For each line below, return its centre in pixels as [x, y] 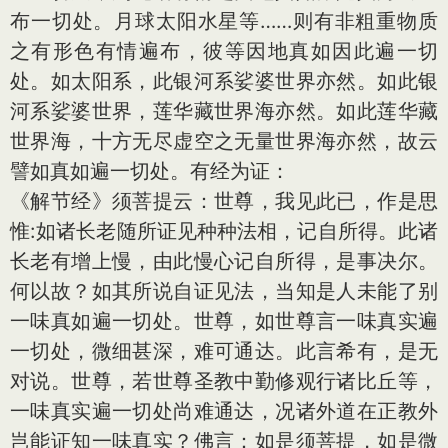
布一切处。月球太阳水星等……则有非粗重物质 [224, 20]
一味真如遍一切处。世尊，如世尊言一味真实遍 [224, 320]
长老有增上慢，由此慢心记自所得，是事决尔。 [224, 260]
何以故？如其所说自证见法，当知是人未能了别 [224, 290]
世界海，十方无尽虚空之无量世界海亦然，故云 [224, 140]
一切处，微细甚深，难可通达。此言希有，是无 [224, 350]
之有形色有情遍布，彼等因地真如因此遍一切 [224, 50]
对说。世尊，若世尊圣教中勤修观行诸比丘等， [224, 380]
